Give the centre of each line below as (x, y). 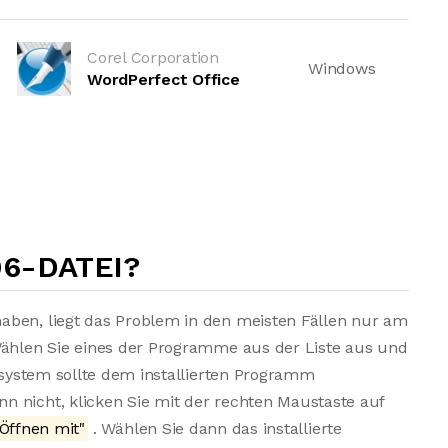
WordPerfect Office (163, 79)
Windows (342, 68)
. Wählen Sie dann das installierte (215, 428)
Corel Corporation (153, 57)
